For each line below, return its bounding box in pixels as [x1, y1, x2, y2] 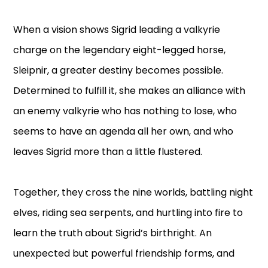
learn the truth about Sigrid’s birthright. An [13, 226, 212, 240]
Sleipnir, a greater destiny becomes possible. [13, 63, 224, 78]
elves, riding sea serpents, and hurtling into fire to [13, 206, 243, 220]
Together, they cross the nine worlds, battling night [13, 185, 254, 200]
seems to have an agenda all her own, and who [13, 124, 234, 139]
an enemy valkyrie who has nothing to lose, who [13, 104, 237, 118]
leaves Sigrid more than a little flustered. [13, 145, 203, 159]
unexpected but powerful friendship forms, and [13, 246, 235, 261]
